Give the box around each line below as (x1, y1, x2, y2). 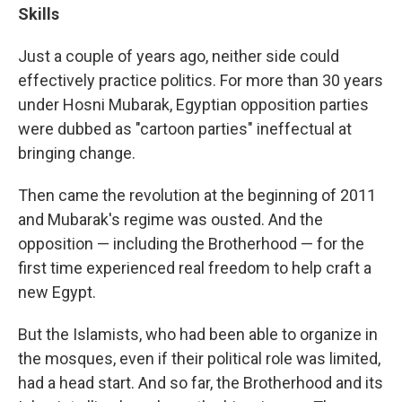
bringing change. (18, 144, 135, 163)
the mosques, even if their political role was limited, (18, 349, 380, 369)
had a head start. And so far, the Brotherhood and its (18, 373, 383, 393)
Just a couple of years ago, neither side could (18, 47, 339, 66)
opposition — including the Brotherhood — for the (18, 234, 364, 254)
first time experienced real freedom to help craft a (18, 258, 371, 278)
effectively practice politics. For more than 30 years (18, 71, 383, 91)
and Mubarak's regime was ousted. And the (18, 210, 323, 230)
